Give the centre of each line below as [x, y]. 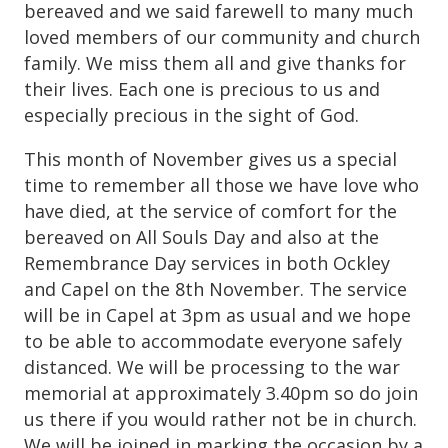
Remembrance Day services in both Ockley [207, 262]
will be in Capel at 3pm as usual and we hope [217, 314]
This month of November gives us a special [210, 158]
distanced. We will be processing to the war [212, 366]
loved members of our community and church [222, 36]
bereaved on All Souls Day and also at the [201, 236]
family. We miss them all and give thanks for [215, 62]
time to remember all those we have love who [221, 184]
